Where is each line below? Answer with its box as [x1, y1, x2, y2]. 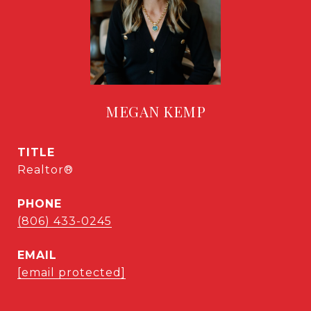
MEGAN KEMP [106, 101, 205, 121]
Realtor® [17, 163, 74, 176]
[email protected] [17, 266, 126, 279]
